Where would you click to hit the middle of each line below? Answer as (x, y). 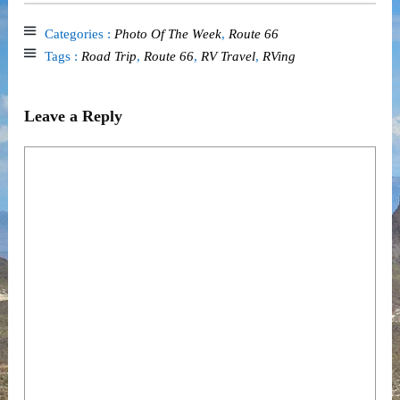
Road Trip (108, 56)
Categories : (79, 33)
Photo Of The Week (167, 33)
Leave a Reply (73, 116)
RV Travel (228, 56)
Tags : (62, 56)
